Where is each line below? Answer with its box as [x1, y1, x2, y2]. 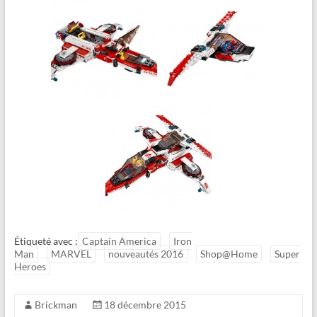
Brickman [34, 299, 77, 311]
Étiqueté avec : [13, 235, 78, 248]
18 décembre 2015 [103, 299, 186, 311]
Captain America [81, 235, 156, 248]
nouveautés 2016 [108, 248, 183, 260]
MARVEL [50, 248, 91, 260]
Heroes [13, 260, 46, 273]
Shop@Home [200, 248, 258, 260]
